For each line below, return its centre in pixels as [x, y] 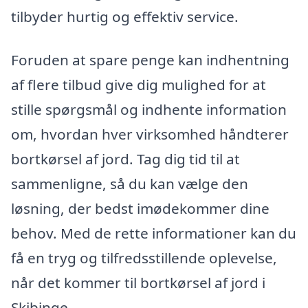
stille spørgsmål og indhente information [149, 110]
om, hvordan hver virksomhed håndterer [150, 134]
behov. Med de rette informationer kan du [154, 233]
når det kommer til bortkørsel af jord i [138, 283]
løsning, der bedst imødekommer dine [140, 209]
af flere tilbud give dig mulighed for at [139, 85]
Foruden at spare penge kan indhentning [150, 60]
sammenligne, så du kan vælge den [130, 184]
